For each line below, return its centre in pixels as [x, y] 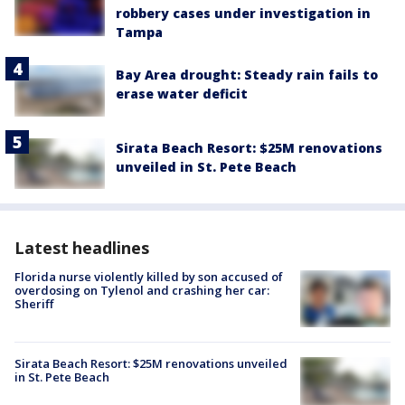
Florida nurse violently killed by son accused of [149, 276]
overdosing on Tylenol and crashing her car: [142, 290]
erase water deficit [182, 94]
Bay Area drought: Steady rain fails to [247, 75]
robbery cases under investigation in [243, 14]
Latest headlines [82, 247]
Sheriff [34, 303]
